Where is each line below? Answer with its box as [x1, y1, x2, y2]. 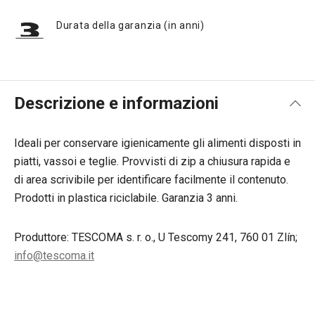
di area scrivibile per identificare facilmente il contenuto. [14, 173, 288, 186]
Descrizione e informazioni [14, 94, 219, 113]
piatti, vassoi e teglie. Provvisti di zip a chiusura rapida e [14, 155, 290, 168]
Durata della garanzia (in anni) [56, 20, 205, 31]
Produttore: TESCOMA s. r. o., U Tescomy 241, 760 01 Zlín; [14, 231, 297, 244]
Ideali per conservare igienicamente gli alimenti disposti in [14, 136, 301, 150]
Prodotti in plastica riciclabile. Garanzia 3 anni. [14, 191, 238, 205]
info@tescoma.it [14, 249, 94, 262]
